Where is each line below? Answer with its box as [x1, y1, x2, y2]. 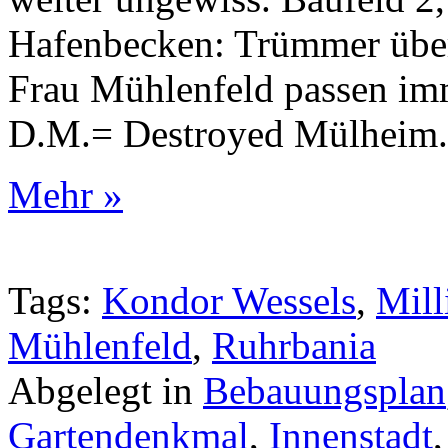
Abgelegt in [8, 368, 203, 412]
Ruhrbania [212, 323, 376, 367]
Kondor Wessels [102, 278, 356, 322]
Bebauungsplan [203, 368, 446, 412]
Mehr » [8, 172, 123, 216]
